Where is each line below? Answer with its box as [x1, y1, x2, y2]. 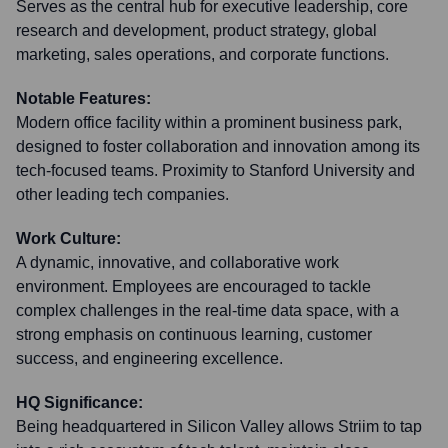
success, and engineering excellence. [16, 350, 283, 367]
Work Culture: [16, 230, 121, 247]
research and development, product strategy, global [16, 22, 377, 39]
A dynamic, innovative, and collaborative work [16, 254, 339, 271]
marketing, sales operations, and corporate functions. [16, 46, 389, 63]
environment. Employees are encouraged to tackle [16, 278, 371, 295]
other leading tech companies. [16, 186, 229, 203]
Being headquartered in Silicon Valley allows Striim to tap [16, 418, 422, 435]
